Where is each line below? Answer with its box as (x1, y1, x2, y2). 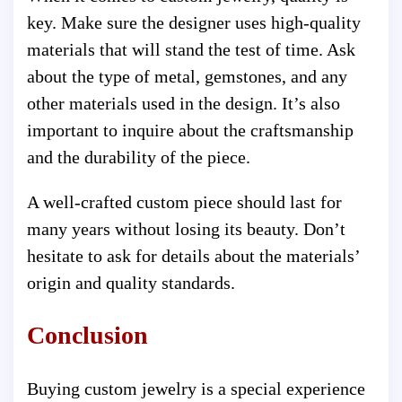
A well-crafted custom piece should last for (27, 191, 342, 212)
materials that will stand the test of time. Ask (27, 39, 355, 59)
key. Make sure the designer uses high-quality (27, 12, 361, 32)
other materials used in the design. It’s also (27, 92, 340, 113)
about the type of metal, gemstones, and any (27, 66, 347, 86)
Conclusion (27, 321, 148, 350)
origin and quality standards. (27, 272, 235, 293)
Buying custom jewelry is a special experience (27, 379, 365, 399)
